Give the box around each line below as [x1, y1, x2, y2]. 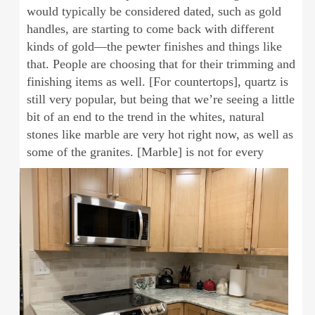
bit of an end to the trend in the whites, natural [26, 109, 264, 124]
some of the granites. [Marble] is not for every [26, 144, 264, 159]
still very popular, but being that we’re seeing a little [26, 91, 295, 106]
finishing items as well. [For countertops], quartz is [26, 74, 288, 89]
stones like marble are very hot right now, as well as [26, 127, 293, 141]
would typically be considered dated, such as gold [26, 4, 281, 18]
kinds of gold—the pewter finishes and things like [26, 39, 282, 53]
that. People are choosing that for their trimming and [26, 56, 295, 71]
